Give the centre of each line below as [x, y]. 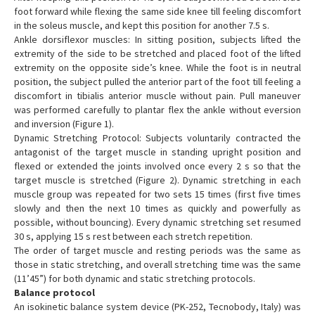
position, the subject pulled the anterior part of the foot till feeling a [157, 82]
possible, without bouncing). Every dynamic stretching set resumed [157, 223]
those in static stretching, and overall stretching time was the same [157, 265]
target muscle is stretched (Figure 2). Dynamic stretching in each [157, 180]
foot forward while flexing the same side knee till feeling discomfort [157, 12]
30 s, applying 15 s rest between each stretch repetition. [133, 237]
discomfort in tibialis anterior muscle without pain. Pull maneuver [157, 96]
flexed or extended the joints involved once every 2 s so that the [157, 166]
